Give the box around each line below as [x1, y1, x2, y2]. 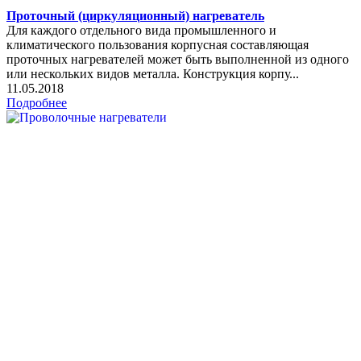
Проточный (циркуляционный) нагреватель [6, 8, 264, 23]
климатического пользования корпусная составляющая [6, 37, 309, 52]
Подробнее [6, 95, 67, 110]
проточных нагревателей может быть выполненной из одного [6, 52, 349, 66]
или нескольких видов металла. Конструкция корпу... [6, 66, 299, 81]
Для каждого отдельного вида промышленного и [6, 23, 276, 37]
